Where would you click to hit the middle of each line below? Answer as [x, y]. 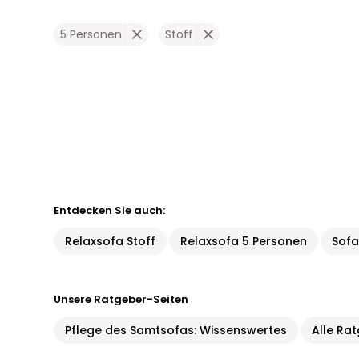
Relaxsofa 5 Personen [244, 241]
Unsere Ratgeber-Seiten [121, 299]
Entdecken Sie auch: [110, 210]
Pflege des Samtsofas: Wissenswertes [176, 330]
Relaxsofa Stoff [111, 241]
